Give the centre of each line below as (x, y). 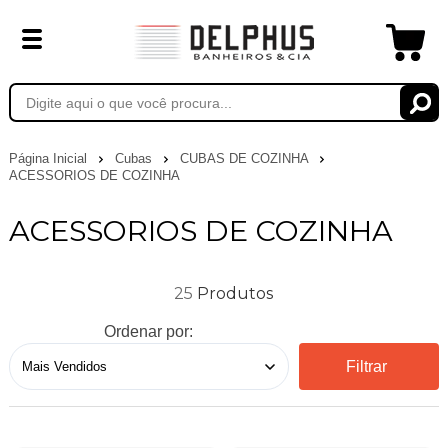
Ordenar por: (149, 331)
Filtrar (367, 366)
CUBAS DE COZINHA (245, 158)
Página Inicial (49, 158)
